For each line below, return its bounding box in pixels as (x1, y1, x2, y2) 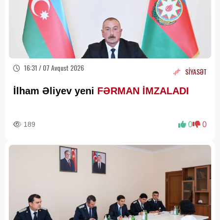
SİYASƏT (185, 66, 207, 77)
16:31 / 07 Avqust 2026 (23, 62, 84, 73)
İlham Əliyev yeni (13, 85, 97, 97)
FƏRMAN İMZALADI (97, 85, 189, 97)
